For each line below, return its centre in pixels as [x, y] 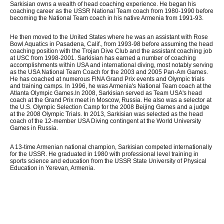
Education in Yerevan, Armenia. [52, 168]
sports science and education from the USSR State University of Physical [108, 161]
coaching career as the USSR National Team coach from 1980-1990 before [112, 11]
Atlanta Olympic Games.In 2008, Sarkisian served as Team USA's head [106, 93]
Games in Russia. [34, 128]
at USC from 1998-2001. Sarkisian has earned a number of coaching [103, 58]
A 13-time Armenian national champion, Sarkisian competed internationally [111, 147]
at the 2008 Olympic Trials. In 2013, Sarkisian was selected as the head [106, 114]
